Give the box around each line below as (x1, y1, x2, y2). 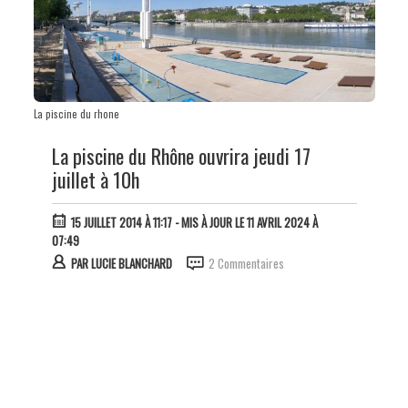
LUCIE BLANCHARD (90, 253, 172, 272)
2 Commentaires (208, 253, 284, 272)
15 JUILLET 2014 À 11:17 (70, 212, 172, 231)
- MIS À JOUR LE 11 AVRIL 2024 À (171, 212, 318, 231)
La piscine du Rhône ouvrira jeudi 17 (51, 140, 311, 170)
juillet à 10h (51, 164, 139, 194)
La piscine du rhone (33, 106, 119, 121)
